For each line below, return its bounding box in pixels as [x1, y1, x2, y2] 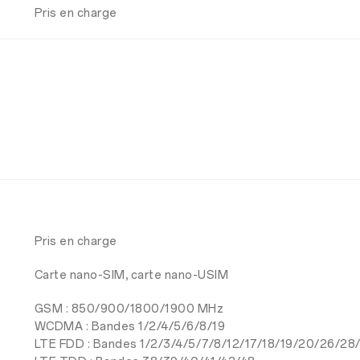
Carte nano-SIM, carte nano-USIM [34, 268, 229, 282]
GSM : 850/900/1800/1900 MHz [34, 302, 224, 316]
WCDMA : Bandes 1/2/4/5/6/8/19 [34, 320, 226, 333]
